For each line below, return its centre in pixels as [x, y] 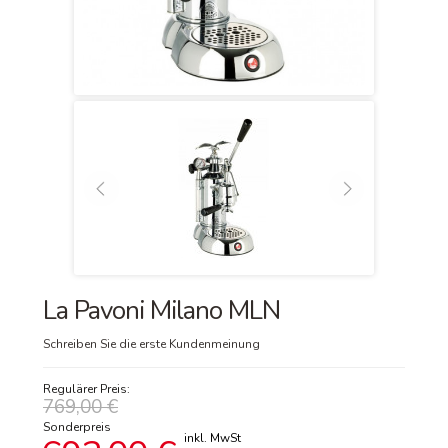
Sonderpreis [77, 427]
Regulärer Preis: [86, 389]
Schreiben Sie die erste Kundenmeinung [151, 344]
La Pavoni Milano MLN [161, 310]
